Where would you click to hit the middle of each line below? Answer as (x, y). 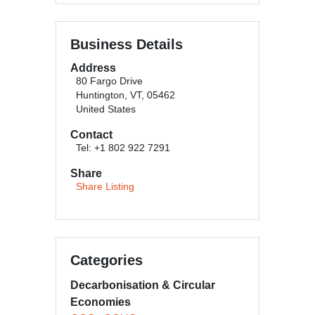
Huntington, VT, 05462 (126, 95)
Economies (101, 302)
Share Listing (105, 187)
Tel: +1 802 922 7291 (123, 148)
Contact (91, 135)
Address (93, 68)
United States (106, 109)
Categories (107, 260)
